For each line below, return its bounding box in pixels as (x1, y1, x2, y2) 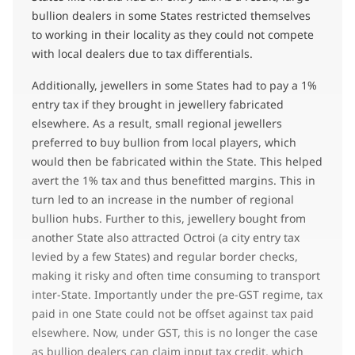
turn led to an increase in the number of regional (32, 191, 294, 207)
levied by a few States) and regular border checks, (32, 248, 298, 264)
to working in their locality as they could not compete (32, 26, 314, 42)
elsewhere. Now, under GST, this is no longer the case (32, 324, 318, 340)
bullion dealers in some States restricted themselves (32, 7, 311, 23)
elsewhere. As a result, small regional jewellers (32, 115, 282, 131)
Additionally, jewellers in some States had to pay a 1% (32, 77, 317, 93)
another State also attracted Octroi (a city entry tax (32, 229, 300, 245)
